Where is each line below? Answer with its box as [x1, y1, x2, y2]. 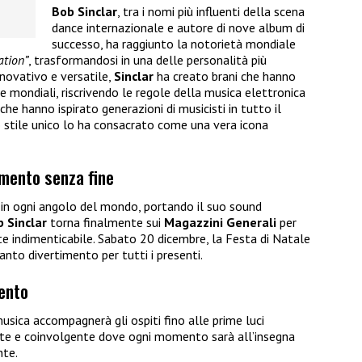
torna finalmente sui [47, 214, 164, 231]
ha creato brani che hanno [154, 67, 296, 84]
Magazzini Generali [164, 214, 276, 231]
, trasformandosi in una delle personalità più [28, 51, 267, 68]
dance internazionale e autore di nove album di [52, 19, 305, 36]
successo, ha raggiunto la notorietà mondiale [52, 35, 296, 52]
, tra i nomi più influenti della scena [117, 2, 305, 19]
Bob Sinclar [52, 2, 117, 19]
